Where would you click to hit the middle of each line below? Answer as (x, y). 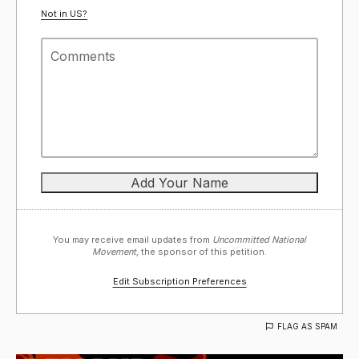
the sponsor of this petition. (203, 251)
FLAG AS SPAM (307, 326)
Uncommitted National (259, 239)
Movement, (115, 251)
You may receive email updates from (133, 239)
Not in (55, 13)
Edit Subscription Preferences (179, 281)
